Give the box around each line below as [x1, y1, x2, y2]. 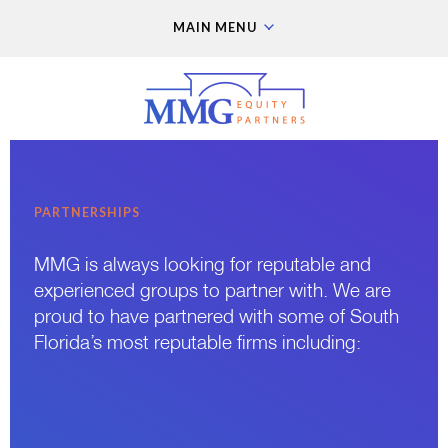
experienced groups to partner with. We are [34, 283, 391, 301]
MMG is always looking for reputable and [34, 257, 371, 275]
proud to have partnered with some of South [34, 309, 399, 327]
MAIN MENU [173, 20, 260, 35]
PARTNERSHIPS [34, 205, 140, 220]
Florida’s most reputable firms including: [34, 335, 361, 353]
